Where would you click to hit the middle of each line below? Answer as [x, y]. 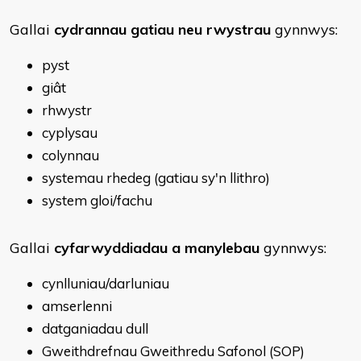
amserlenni [77, 306]
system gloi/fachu [97, 200]
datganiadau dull [95, 328]
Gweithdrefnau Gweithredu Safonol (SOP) [173, 351]
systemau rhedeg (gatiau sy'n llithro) [156, 178]
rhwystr [67, 110]
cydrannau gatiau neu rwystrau [162, 29]
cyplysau [70, 133]
